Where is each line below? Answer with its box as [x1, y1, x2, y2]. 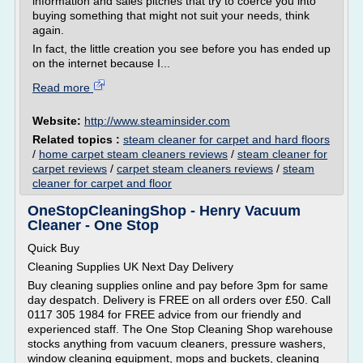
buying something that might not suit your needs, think [32, 9, 310, 22]
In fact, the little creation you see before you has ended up [32, 42, 331, 55]
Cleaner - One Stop [28, 217, 159, 233]
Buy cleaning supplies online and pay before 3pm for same [28, 279, 328, 292]
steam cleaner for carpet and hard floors [123, 133, 330, 146]
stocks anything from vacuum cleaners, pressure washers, [28, 337, 326, 350]
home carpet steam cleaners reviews [39, 147, 228, 160]
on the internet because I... [32, 57, 170, 70]
